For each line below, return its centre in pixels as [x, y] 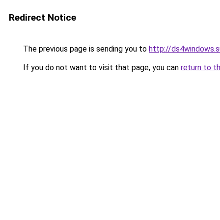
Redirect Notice [42, 17]
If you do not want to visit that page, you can [101, 68]
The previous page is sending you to [85, 49]
